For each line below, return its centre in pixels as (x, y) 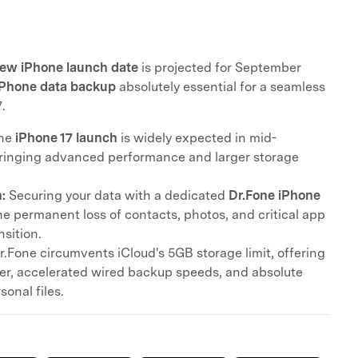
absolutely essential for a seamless (221, 87)
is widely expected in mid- (197, 138)
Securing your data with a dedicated (117, 195)
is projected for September (220, 68)
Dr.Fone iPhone (274, 195)
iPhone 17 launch (66, 138)
